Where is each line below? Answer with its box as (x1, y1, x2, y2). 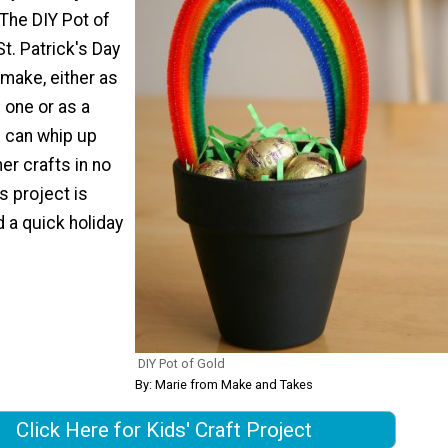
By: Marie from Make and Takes (135, 376, 313, 392)
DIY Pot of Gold (138, 355, 225, 371)
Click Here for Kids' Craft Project (16, 417, 312, 442)
